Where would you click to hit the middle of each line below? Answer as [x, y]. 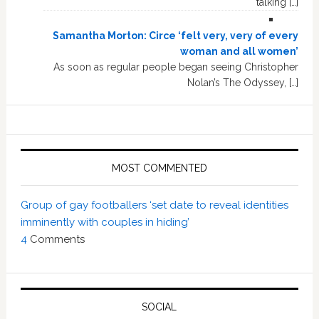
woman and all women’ [240, 51]
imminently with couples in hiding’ [105, 222]
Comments [57, 239]
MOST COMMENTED [159, 168]
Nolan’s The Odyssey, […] [243, 82]
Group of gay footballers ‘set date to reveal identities [154, 205]
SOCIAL [159, 307]
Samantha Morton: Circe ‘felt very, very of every [176, 35]
